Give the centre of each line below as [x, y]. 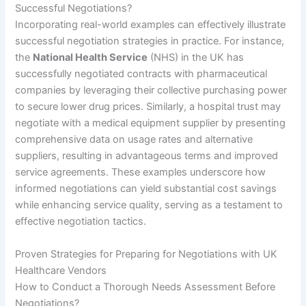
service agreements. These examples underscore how [141, 172]
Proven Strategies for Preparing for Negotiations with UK [147, 254]
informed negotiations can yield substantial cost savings [146, 189]
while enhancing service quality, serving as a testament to [149, 205]
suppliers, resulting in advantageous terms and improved [147, 156]
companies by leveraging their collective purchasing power [151, 91]
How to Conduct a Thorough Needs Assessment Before [145, 287]
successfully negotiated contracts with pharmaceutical [141, 74]
